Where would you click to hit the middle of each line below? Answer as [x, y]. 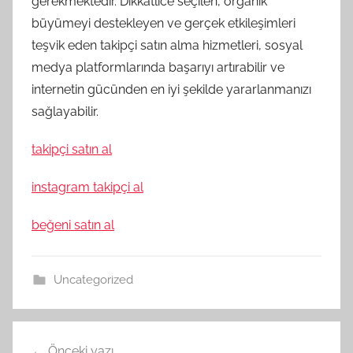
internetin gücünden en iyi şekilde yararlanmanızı [171, 89]
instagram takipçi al [87, 187]
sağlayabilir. [65, 111]
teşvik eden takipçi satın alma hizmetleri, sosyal [167, 45]
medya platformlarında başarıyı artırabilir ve [158, 67]
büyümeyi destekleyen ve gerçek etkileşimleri [163, 23]
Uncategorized [93, 279]
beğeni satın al [73, 225]
